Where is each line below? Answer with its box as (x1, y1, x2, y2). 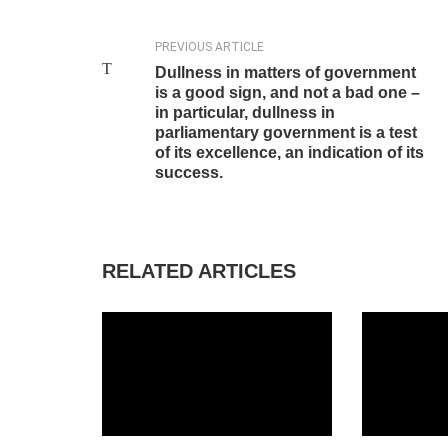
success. (154, 164, 223, 181)
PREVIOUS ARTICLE (154, 40, 264, 54)
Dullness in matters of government (154, 64, 416, 81)
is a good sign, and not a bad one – (154, 84, 420, 101)
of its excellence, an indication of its (154, 144, 424, 161)
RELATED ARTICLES (102, 260, 296, 282)
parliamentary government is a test (154, 124, 417, 141)
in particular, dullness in (154, 104, 335, 121)
